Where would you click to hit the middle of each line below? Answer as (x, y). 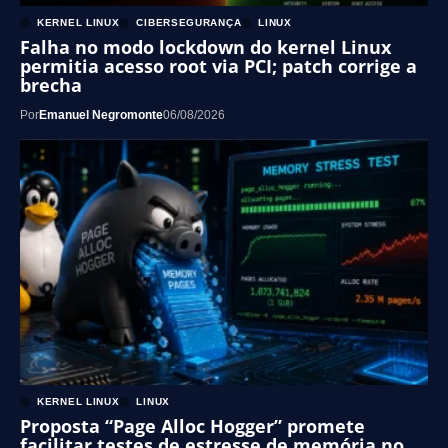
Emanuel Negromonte (101, 115)
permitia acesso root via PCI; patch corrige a (218, 66)
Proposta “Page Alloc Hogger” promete (192, 426)
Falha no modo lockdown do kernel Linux (205, 47)
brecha (51, 85)
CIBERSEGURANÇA (189, 23)
